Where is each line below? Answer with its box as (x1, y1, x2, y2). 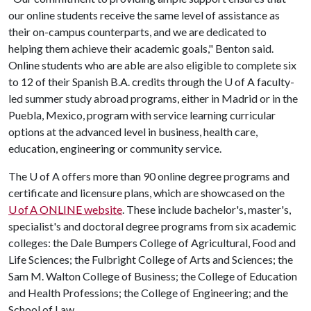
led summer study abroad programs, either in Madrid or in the (8, 92, 298, 105)
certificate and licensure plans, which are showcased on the (8, 186, 285, 199)
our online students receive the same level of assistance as (8, 8, 280, 22)
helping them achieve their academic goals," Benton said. (8, 42, 274, 55)
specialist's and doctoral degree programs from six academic (8, 219, 296, 233)
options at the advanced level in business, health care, (8, 125, 258, 138)
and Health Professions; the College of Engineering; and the (8, 286, 288, 299)
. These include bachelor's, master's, (122, 203, 291, 216)
